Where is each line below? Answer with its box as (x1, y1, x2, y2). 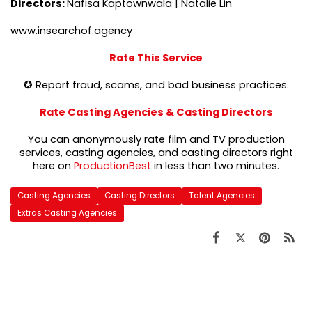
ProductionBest (74, 159, 151, 173)
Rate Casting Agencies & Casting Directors (39, 105, 273, 120)
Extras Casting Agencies (17, 208, 117, 219)
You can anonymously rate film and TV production (27, 132, 285, 147)
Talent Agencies (189, 190, 255, 202)
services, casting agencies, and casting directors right (19, 146, 293, 160)
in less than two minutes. (151, 159, 279, 173)
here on (33, 159, 74, 173)
